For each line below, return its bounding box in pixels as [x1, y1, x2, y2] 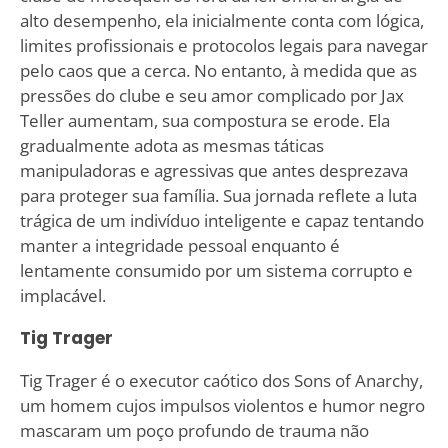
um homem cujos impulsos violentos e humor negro [19, 393, 425, 417]
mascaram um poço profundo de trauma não [19, 418, 369, 442]
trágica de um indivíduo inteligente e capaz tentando [19, 208, 424, 232]
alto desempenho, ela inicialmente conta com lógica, [19, 8, 424, 32]
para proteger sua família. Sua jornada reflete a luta [19, 183, 417, 207]
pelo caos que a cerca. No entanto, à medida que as [19, 58, 417, 82]
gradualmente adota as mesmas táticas [19, 133, 324, 157]
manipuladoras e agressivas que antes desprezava [19, 158, 408, 182]
